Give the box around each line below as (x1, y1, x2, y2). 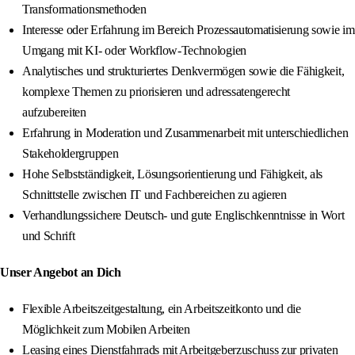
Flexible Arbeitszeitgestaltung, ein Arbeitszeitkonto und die (22, 302, 301, 316)
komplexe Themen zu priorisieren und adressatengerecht (22, 85, 291, 99)
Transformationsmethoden (22, 2, 147, 17)
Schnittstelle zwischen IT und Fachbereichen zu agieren (22, 188, 287, 202)
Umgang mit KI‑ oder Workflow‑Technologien (22, 44, 246, 58)
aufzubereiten (22, 105, 86, 120)
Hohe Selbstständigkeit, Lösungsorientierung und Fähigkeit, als (22, 167, 323, 181)
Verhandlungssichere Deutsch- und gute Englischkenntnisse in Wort (22, 208, 345, 223)
